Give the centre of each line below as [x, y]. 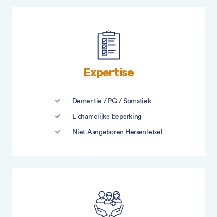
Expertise [108, 72]
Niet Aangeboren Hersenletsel [117, 132]
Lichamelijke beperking [107, 117]
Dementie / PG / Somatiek [112, 101]
